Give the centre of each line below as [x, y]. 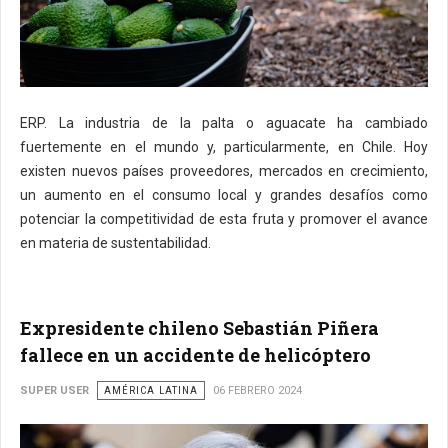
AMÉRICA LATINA [151, 390]
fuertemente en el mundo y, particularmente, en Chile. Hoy [224, 146]
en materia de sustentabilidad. [115, 242]
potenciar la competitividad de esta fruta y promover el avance [224, 218]
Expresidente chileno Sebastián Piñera [199, 327]
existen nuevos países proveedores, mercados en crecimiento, [224, 170]
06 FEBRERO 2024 [257, 390]
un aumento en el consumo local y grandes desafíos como [224, 194]
